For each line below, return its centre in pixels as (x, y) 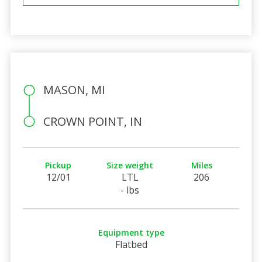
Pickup (58, 165)
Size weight (130, 165)
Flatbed (131, 244)
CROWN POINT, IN (92, 121)
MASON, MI (74, 89)
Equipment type (131, 232)
